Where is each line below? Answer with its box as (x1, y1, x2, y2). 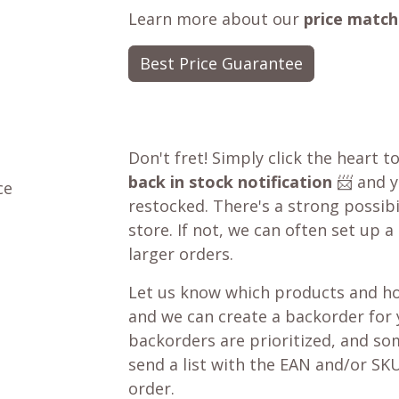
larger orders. (128, 243, 233, 265)
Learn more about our (128, 8, 304, 29)
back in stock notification (128, 171, 332, 192)
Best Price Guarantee (140, 53, 303, 74)
